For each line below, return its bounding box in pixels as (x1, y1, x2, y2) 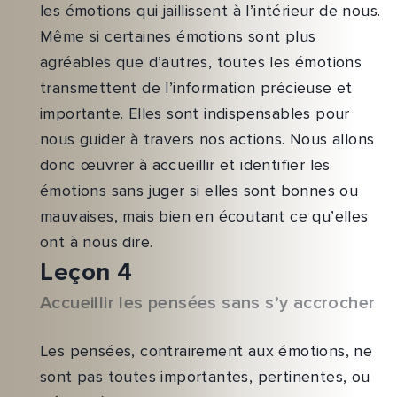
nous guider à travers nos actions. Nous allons (40, 129, 375, 150)
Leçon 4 (40, 257, 133, 288)
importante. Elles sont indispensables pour (40, 104, 350, 124)
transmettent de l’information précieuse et (40, 78, 353, 98)
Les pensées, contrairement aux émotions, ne (40, 341, 373, 362)
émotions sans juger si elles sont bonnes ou (40, 181, 359, 201)
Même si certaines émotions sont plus (40, 27, 316, 47)
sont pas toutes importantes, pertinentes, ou (40, 367, 370, 387)
